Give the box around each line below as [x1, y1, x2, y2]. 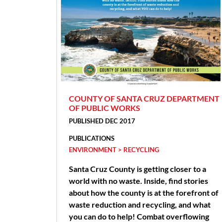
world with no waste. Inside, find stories [69, 175, 208, 185]
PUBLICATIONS [69, 134, 114, 142]
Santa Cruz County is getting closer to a [69, 164, 206, 173]
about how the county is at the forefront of [69, 187, 219, 197]
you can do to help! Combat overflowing [69, 211, 209, 221]
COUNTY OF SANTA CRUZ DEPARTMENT [69, 93, 220, 103]
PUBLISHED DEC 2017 [69, 116, 135, 125]
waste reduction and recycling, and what [69, 199, 211, 209]
